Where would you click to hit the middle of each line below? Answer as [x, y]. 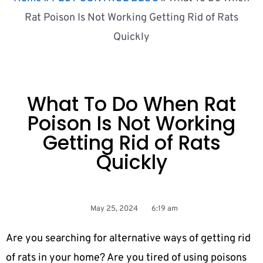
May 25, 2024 [114, 209]
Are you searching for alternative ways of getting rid [128, 239]
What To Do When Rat [131, 104]
